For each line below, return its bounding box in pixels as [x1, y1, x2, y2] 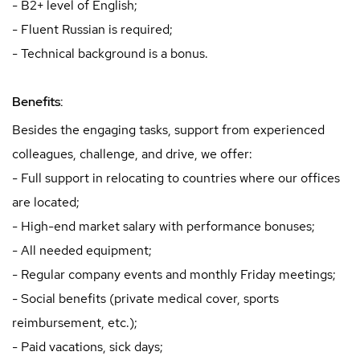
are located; [12, 193, 80, 211]
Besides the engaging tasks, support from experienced [12, 121, 325, 138]
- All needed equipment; [12, 241, 152, 259]
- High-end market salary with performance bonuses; [12, 217, 315, 235]
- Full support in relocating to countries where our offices [12, 169, 340, 186]
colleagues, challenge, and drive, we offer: [12, 145, 252, 162]
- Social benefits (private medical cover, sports [12, 289, 279, 307]
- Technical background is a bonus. [12, 44, 208, 62]
